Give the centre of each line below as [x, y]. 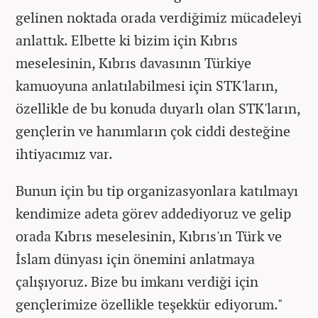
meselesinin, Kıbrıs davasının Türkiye [133, 63]
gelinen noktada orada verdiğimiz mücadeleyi [159, 18]
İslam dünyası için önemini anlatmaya [135, 259]
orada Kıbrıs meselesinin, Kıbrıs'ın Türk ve [149, 236]
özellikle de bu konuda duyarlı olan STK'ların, [158, 109]
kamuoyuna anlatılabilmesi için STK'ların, [147, 86]
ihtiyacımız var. [64, 154]
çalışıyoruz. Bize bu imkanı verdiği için [137, 282]
